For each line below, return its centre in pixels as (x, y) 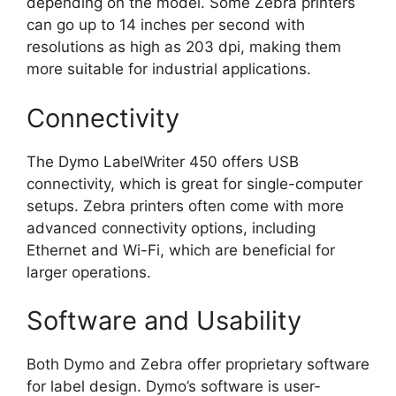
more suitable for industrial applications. (169, 69)
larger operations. (89, 272)
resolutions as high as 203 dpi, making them (184, 47)
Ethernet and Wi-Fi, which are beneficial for (181, 250)
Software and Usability (164, 321)
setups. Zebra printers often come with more (185, 206)
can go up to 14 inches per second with (166, 25)
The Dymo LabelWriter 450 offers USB (163, 161)
